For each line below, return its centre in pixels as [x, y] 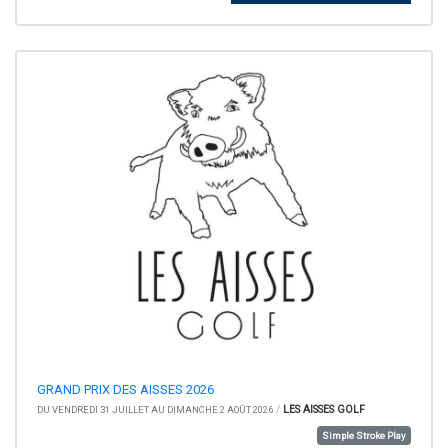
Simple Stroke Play [364, 436]
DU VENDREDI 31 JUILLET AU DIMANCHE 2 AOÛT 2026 [155, 410]
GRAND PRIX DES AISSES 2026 [125, 390]
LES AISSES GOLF [324, 410]
